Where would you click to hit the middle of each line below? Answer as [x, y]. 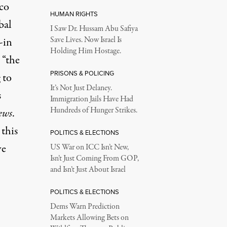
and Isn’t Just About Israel [88, 170]
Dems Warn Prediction [85, 207]
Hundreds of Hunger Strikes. [93, 111]
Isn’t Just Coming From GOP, [94, 159]
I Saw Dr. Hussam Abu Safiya [94, 29]
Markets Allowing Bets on [89, 218]
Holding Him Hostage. [85, 51]
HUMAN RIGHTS [74, 14]
